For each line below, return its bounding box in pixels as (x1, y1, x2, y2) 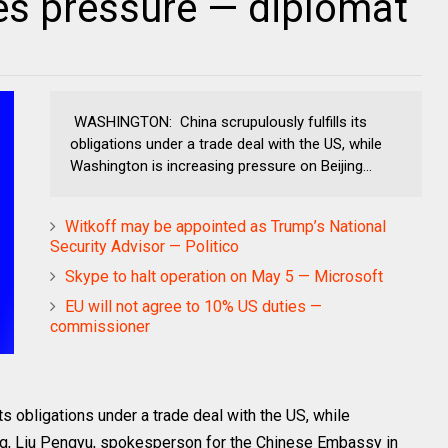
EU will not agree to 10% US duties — (65, 297, 322, 316)
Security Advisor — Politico (50, 237, 239, 256)
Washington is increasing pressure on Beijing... (70, 157, 372, 175)
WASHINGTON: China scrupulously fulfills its (70, 113, 367, 131)
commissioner (50, 317, 150, 336)
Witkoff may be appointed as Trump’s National (65, 217, 386, 236)
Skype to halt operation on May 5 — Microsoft (65, 267, 383, 286)
